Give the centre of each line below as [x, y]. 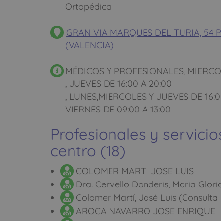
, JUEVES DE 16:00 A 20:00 [118, 84]
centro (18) [88, 151]
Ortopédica [88, 7]
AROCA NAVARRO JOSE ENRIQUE [144, 211]
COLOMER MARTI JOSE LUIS [134, 171]
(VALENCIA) [90, 45]
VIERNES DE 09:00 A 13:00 [118, 110]
